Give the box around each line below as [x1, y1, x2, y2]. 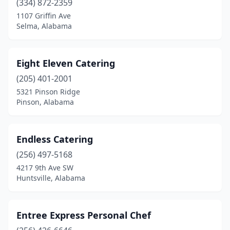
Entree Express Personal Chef [16, 209, 151, 221]
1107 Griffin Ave [16, 11, 71, 21]
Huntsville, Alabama [16, 173, 85, 183]
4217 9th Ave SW [16, 163, 73, 172]
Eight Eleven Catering [16, 57, 115, 69]
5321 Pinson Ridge [16, 87, 80, 97]
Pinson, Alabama [16, 97, 74, 107]
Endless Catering [16, 133, 93, 145]
